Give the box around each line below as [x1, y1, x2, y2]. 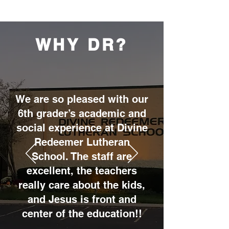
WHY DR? [35, 35, 129, 54]
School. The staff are [32, 150, 132, 163]
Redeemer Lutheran [34, 136, 130, 148]
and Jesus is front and [27, 193, 136, 205]
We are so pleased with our [15, 93, 148, 105]
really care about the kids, [18, 179, 145, 191]
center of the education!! [21, 208, 142, 220]
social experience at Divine [16, 122, 148, 134]
